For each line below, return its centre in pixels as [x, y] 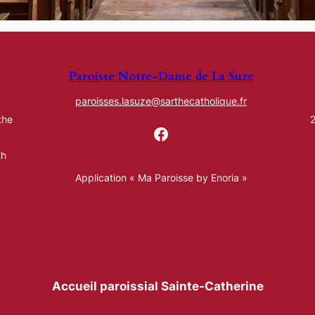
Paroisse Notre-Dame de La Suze [161, 77]
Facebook [191, 133]
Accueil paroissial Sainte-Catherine [157, 287]
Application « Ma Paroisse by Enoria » [161, 177]
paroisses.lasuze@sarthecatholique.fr [161, 101]
